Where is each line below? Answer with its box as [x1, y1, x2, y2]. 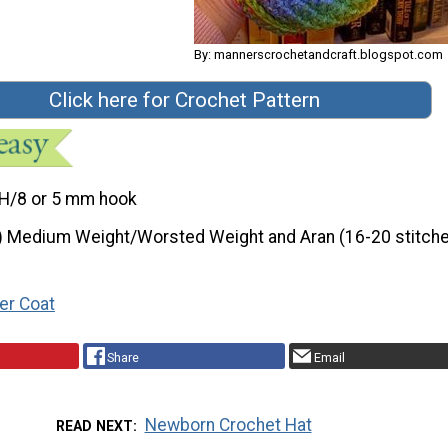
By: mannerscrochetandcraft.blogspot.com [194, 46, 443, 62]
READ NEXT [56, 417, 134, 434]
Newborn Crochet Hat [144, 414, 312, 435]
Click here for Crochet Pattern [48, 87, 320, 112]
